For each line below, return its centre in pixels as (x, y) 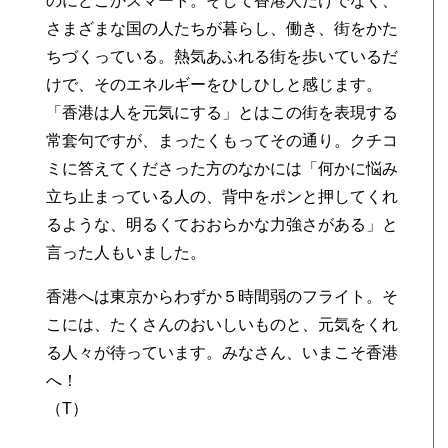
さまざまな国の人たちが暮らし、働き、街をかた (222, 28)
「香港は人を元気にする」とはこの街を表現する (222, 112)
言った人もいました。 (126, 252)
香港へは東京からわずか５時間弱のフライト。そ (222, 296)
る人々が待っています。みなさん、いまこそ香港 (222, 352)
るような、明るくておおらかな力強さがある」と (222, 224)
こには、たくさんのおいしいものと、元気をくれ (222, 324)
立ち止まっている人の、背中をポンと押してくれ (222, 196)
